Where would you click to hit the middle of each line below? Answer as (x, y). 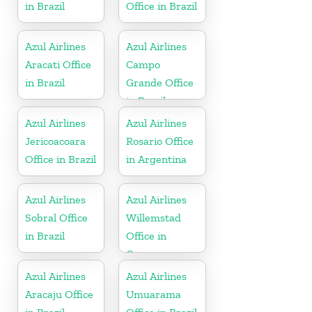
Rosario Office (160, 141)
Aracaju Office (59, 294)
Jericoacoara (55, 141)
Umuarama (154, 294)
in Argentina (157, 159)
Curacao (146, 253)
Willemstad (154, 217)
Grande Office (160, 82)
